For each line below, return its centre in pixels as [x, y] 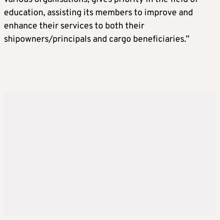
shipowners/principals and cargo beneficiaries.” [97, 39]
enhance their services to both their [74, 26]
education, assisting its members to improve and [98, 13]
